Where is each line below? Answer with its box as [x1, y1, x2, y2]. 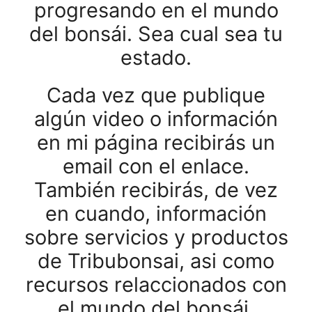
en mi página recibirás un [37, 130, 275, 155]
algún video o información [34, 107, 278, 131]
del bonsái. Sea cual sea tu [29, 22, 283, 46]
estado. [120, 45, 192, 70]
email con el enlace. [63, 154, 249, 178]
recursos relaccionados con [25, 272, 287, 297]
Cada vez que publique [47, 83, 265, 107]
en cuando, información [45, 201, 267, 226]
